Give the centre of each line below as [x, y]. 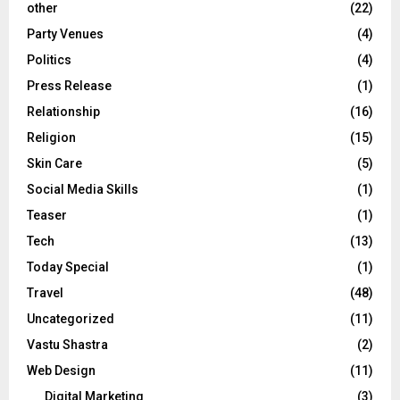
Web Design [61, 370]
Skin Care [54, 163]
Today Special [68, 267]
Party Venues [65, 33]
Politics [49, 59]
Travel [45, 292]
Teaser [47, 215]
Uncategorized [71, 318]
